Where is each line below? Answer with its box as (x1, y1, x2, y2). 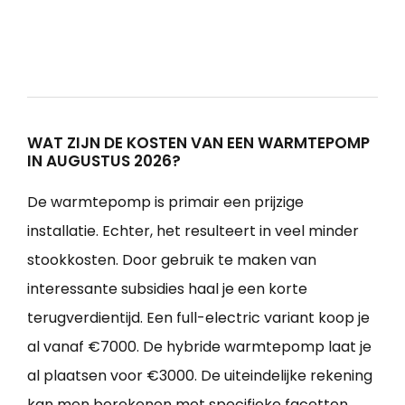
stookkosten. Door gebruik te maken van (27, 249, 316, 270)
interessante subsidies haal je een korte (27, 278, 307, 299)
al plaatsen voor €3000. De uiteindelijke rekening (27, 364, 372, 386)
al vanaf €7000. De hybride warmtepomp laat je (27, 335, 372, 357)
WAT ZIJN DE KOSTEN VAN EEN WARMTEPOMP (27, 131, 370, 154)
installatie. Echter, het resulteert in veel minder (27, 220, 359, 241)
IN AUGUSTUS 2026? (27, 149, 181, 172)
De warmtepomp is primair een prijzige (27, 191, 304, 212)
